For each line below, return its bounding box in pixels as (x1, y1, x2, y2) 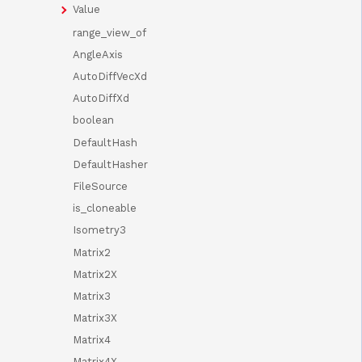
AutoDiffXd (73, 92, 129, 105)
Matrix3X (73, 312, 117, 325)
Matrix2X (73, 267, 117, 280)
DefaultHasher (73, 158, 148, 170)
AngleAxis (73, 48, 123, 61)
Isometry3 (73, 224, 126, 237)
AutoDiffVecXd (73, 70, 147, 83)
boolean (73, 114, 114, 127)
